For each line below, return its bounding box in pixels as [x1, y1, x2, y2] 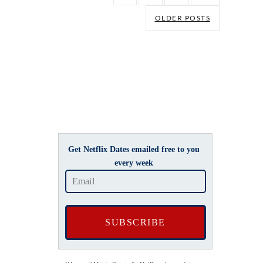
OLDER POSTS [154, 14, 210, 23]
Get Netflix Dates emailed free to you [68, 145, 200, 154]
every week [114, 159, 153, 168]
